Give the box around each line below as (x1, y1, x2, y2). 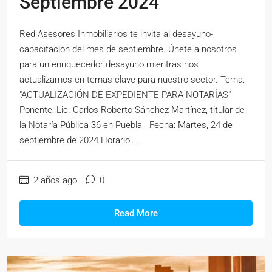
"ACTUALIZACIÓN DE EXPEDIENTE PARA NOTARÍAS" (19, 89, 231, 100)
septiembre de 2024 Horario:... (19, 135, 139, 146)
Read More (114, 208, 158, 219)
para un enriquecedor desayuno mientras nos (19, 59, 199, 70)
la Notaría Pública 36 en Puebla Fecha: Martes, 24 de (19, 120, 233, 131)
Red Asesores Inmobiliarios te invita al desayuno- (19, 29, 213, 39)
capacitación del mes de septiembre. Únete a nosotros (19, 44, 237, 55)
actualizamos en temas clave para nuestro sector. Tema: (19, 74, 245, 85)
